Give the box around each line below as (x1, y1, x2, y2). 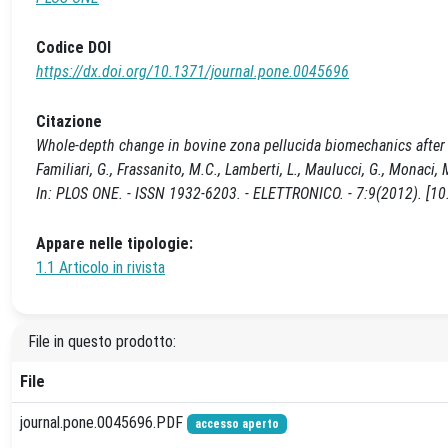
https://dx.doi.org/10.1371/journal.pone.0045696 (36, 62, 349, 81)
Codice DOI (36, 38, 111, 57)
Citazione (36, 112, 102, 131)
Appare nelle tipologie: (36, 234, 193, 253)
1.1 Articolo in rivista (36, 258, 165, 277)
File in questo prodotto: (28, 332, 176, 351)
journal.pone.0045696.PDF (20, 413, 187, 432)
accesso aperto (194, 417, 279, 431)
